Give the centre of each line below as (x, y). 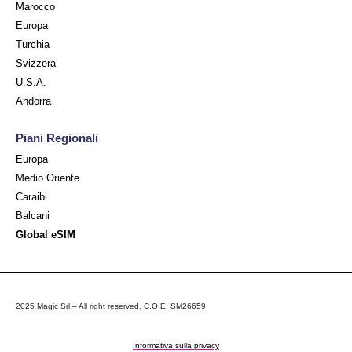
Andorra (33, 101)
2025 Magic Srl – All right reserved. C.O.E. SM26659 (111, 306)
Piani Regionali (57, 138)
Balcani (33, 216)
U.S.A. (31, 82)
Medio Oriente (48, 178)
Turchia (33, 45)
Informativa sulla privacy (176, 345)
